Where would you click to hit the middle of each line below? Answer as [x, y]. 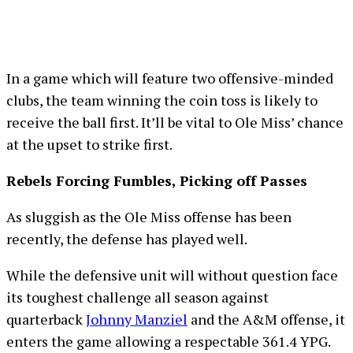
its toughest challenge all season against [137, 297]
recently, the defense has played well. [127, 239]
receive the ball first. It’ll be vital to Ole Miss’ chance [175, 122]
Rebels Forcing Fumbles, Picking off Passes [157, 180]
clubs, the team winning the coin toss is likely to [162, 100]
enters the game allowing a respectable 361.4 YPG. [169, 341]
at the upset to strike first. [89, 144]
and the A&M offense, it [266, 319]
